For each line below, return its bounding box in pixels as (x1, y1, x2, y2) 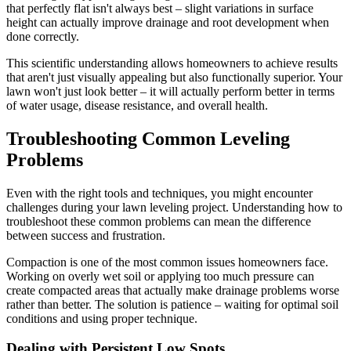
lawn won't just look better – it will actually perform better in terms (6, 84, 335, 98)
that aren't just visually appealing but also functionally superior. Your (6, 70, 342, 84)
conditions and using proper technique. (6, 311, 197, 325)
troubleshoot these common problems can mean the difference (6, 214, 311, 228)
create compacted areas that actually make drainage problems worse (6, 283, 339, 297)
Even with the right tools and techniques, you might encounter (6, 186, 313, 200)
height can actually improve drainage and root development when (6, 15, 329, 29)
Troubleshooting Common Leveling (6, 128, 290, 149)
